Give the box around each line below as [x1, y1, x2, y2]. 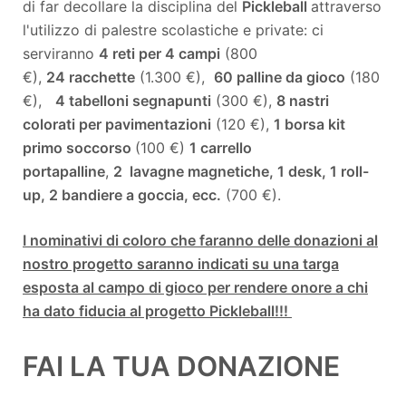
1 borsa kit [274, 114, 345, 133]
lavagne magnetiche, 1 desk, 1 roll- [130, 161, 369, 180]
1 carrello [189, 138, 252, 157]
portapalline [23, 161, 105, 180]
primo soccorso [23, 138, 135, 157]
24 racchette [46, 67, 135, 86]
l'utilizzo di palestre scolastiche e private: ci [23, 20, 324, 39]
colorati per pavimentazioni [23, 114, 211, 133]
